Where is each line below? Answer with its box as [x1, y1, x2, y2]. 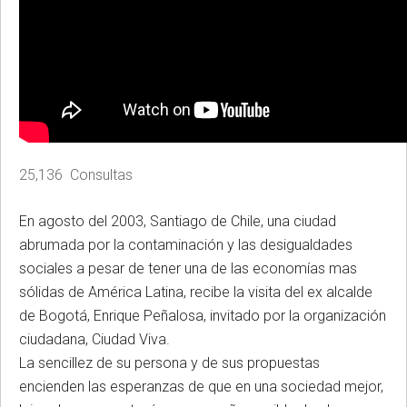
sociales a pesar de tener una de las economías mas [19, 259, 357, 277]
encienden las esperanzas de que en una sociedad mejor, [19, 377, 383, 395]
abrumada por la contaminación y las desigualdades [19, 235, 352, 253]
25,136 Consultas [19, 165, 133, 184]
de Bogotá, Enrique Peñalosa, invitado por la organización [19, 306, 386, 324]
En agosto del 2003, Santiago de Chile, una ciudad [19, 212, 336, 230]
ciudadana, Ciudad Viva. [19, 330, 170, 348]
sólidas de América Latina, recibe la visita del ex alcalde [19, 283, 372, 301]
